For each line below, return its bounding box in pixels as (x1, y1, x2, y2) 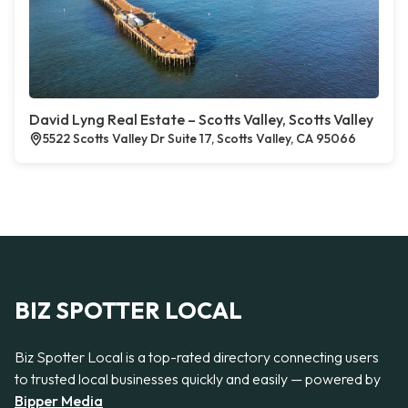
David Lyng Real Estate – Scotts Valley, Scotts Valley (29, 110, 373, 128)
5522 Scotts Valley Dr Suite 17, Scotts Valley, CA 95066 (43, 130, 356, 147)
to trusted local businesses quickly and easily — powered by (15, 370, 381, 388)
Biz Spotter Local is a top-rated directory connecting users (15, 348, 379, 366)
